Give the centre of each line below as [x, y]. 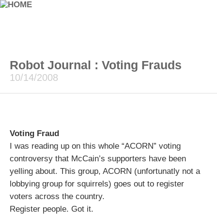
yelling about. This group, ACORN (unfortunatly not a [105, 171]
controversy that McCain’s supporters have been [98, 159]
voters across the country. [57, 196]
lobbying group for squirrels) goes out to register [97, 184]
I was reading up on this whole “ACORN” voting [95, 146]
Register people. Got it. [52, 209]
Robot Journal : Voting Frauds [96, 65]
